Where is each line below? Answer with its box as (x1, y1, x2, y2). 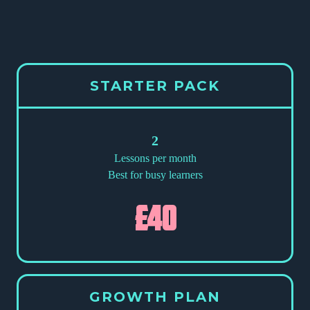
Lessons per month (113, 152, 197, 165)
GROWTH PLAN (89, 289, 221, 306)
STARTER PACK (90, 77, 220, 95)
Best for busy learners (107, 169, 203, 181)
